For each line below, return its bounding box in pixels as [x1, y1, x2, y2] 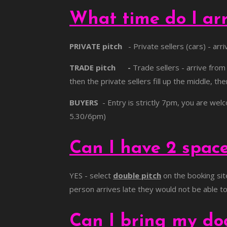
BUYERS [69, 97, 98, 107]
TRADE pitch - [69, 62, 131, 72]
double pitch [113, 170, 161, 180]
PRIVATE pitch [69, 41, 124, 51]
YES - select [69, 170, 113, 180]
